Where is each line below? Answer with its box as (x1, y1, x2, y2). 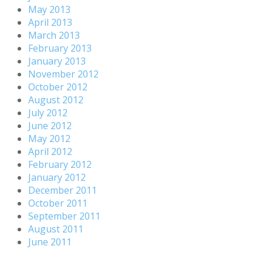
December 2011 (28, 183, 97, 197)
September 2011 (28, 209, 100, 222)
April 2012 (28, 144, 72, 158)
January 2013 (28, 54, 86, 68)
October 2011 (28, 196, 87, 210)
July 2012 (28, 106, 68, 119)
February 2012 (28, 157, 92, 171)
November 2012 (28, 67, 99, 80)
